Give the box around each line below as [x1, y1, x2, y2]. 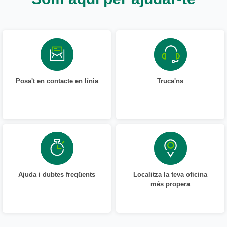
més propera [150, 179, 190, 188]
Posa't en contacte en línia [15, 76, 98, 85]
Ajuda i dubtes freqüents [18, 170, 95, 179]
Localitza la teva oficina [133, 170, 207, 179]
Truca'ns [157, 76, 183, 85]
